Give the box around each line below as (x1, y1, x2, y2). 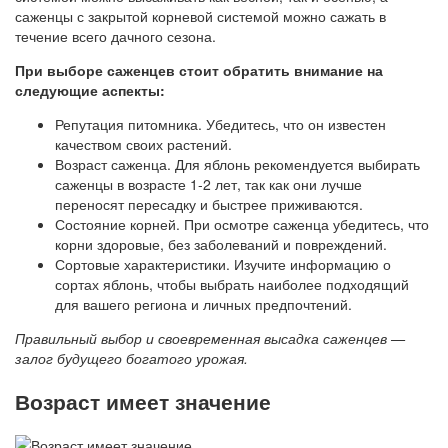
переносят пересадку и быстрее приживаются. (55, 194, 363, 215)
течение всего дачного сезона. (15, 26, 216, 47)
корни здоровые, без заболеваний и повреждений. (55, 234, 387, 255)
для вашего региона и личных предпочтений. (55, 294, 352, 315)
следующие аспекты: (15, 80, 165, 101)
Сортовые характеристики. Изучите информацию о (55, 254, 391, 275)
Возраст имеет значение (15, 385, 271, 416)
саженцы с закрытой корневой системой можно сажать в (15, 6, 386, 27)
